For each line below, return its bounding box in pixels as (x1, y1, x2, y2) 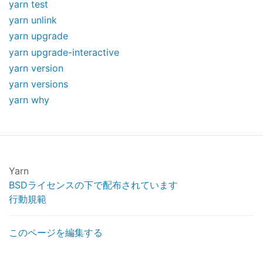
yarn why (9, 94, 49, 106)
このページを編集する (9, 227, 103, 239)
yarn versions (9, 78, 68, 90)
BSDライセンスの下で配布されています (9, 179, 178, 191)
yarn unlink (9, 14, 57, 26)
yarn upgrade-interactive (9, 46, 119, 58)
